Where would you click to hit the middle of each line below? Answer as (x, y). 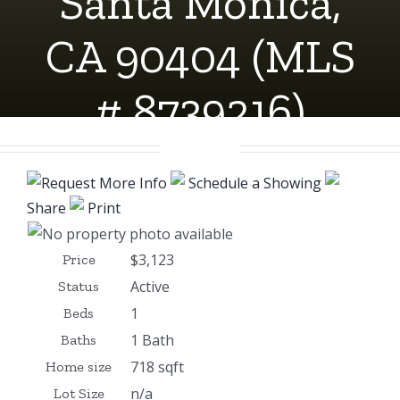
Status (79, 286)
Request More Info (106, 183)
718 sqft (157, 367)
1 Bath (152, 340)
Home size (79, 366)
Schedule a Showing (255, 183)
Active (150, 286)
